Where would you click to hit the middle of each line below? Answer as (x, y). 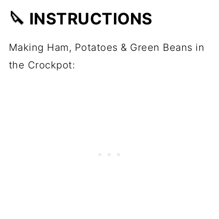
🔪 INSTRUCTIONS (80, 19)
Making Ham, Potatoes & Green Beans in (107, 48)
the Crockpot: (42, 65)
